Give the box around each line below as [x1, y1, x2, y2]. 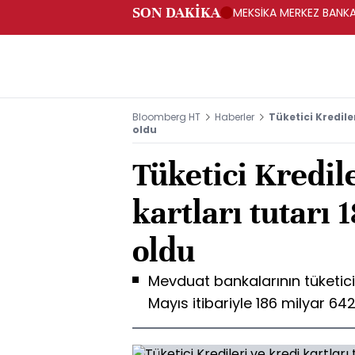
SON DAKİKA [132, 3, 220, 21]
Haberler [215, 110, 254, 124]
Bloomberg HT [132, 110, 200, 124]
